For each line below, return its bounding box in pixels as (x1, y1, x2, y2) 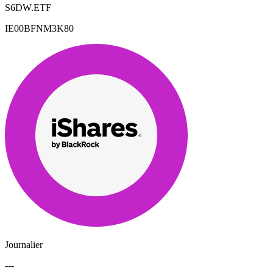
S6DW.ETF (5, 2, 51, 13)
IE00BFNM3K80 (5, 23, 74, 34)
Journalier (5, 239, 43, 250)
